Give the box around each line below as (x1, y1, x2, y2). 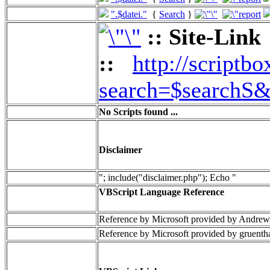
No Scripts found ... (99, 107, 178, 117)
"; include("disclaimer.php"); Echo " (99, 172, 236, 183)
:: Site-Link (147, 24, 261, 49)
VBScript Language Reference (99, 187, 224, 197)
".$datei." (111, 9, 147, 19)
